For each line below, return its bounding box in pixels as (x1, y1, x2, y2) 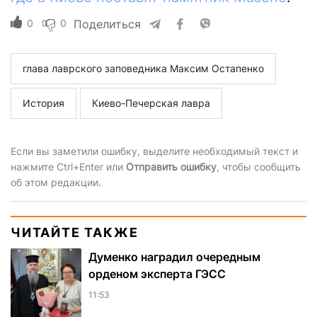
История (23, 97, 64, 110)
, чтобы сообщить (217, 161, 301, 173)
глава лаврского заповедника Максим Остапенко (23, 62, 264, 75)
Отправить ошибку (126, 161, 217, 173)
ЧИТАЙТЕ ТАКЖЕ (11, 225, 139, 241)
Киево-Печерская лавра (92, 97, 210, 110)
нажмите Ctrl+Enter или (11, 161, 126, 173)
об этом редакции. (11, 176, 101, 189)
